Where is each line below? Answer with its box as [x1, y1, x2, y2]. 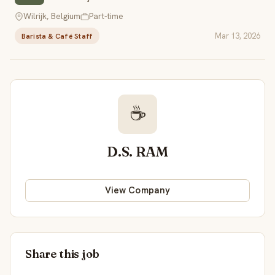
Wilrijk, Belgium [23, 10, 80, 22]
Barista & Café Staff [21, 31, 93, 41]
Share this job [25, 246, 99, 261]
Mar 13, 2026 [215, 30, 260, 41]
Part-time [89, 10, 123, 22]
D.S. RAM [107, 142, 168, 160]
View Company [105, 184, 170, 197]
